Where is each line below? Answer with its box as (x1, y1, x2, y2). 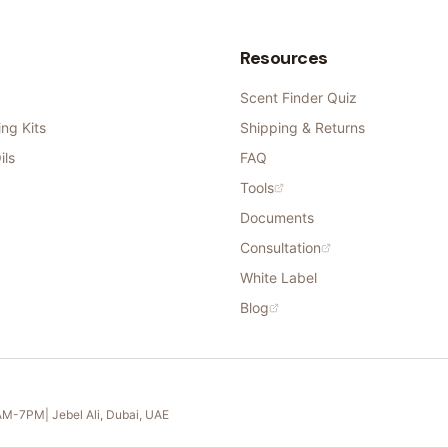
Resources (240, 46, 328, 71)
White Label (240, 269, 317, 287)
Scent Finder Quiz (240, 89, 357, 107)
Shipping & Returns (240, 119, 365, 137)
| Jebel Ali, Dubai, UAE (45, 407, 169, 423)
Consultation (240, 239, 321, 257)
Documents (240, 209, 314, 227)
